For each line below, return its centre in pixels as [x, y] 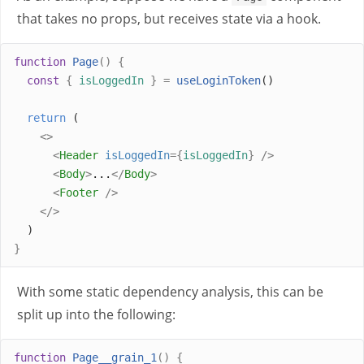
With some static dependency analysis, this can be [170, 292]
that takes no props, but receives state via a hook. [169, 19]
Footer [79, 192]
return [46, 117]
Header [79, 155]
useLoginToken [219, 80]
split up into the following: [96, 314]
